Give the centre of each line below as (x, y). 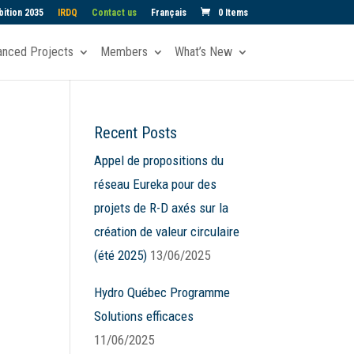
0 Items (233, 13)
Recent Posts (136, 133)
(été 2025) (121, 255)
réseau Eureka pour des (156, 184)
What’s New (203, 52)
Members (124, 52)
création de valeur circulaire (167, 232)
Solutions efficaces (144, 316)
